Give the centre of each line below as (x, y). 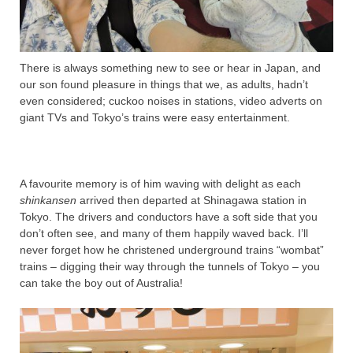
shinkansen (48, 200)
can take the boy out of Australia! (101, 282)
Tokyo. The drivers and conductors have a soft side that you (169, 216)
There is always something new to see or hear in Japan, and (170, 67)
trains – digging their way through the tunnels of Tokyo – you (170, 266)
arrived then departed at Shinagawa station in (191, 200)
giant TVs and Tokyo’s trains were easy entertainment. (155, 117)
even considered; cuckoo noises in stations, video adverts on (171, 100)
